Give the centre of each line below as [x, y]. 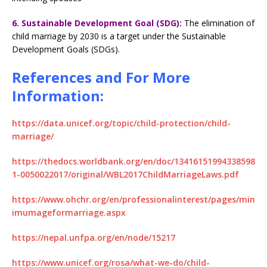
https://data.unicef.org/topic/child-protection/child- [121, 123]
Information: [58, 95]
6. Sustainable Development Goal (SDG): [97, 23]
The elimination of [218, 23]
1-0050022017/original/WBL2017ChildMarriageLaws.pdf [125, 174]
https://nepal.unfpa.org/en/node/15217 [94, 237]
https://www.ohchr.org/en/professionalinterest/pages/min [133, 199]
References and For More [101, 77]
